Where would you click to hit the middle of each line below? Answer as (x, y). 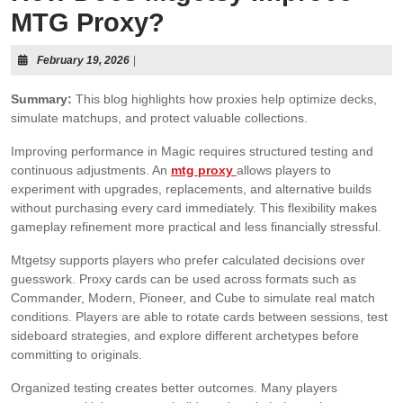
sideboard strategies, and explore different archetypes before (185, 336)
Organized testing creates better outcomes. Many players (174, 388)
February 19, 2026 (83, 60)
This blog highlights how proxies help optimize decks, (224, 99)
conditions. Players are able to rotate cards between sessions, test (199, 317)
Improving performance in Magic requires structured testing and (192, 151)
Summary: (41, 99)
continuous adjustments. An (91, 170)
